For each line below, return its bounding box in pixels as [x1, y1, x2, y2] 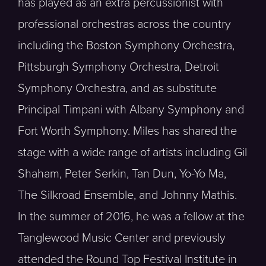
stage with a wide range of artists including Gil [18, 145, 247, 160]
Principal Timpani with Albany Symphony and [18, 103, 244, 117]
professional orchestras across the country [18, 17, 231, 31]
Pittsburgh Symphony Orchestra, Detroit [18, 60, 219, 74]
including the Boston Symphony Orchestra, [18, 39, 235, 53]
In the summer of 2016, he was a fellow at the [18, 210, 245, 224]
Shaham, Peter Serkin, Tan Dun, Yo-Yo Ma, [18, 167, 226, 181]
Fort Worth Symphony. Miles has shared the [18, 124, 237, 138]
